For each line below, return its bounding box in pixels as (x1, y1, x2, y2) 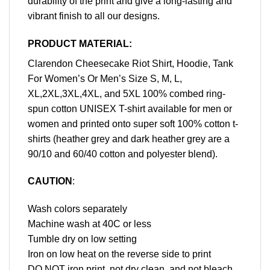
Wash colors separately (28, 204, 127, 215)
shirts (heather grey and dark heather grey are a (28, 133, 230, 144)
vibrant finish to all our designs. (28, 10, 160, 21)
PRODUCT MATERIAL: (28, 38, 132, 49)
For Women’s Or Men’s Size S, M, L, (28, 73, 182, 84)
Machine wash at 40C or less (28, 219, 151, 230)
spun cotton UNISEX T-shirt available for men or (28, 103, 232, 114)
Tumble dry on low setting (28, 234, 137, 245)
